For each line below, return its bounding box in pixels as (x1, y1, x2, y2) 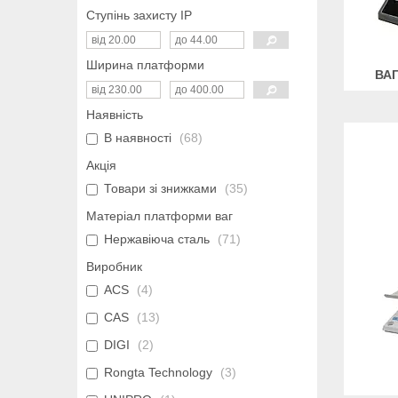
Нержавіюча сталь (104, 232, 210, 247)
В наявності (104, 131, 171, 146)
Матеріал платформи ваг (86, 209, 233, 224)
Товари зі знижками (104, 181, 217, 196)
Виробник (86, 259, 142, 275)
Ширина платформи (86, 58, 204, 73)
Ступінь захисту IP (86, 8, 192, 23)
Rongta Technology (104, 365, 212, 380)
